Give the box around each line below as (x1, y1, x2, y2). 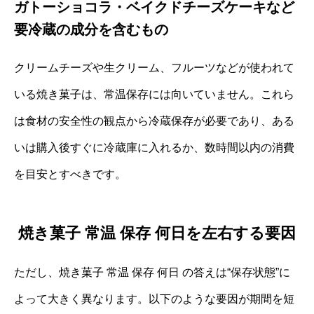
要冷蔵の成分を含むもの (14, 21, 168, 37)
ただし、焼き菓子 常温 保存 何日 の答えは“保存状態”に (14, 266, 290, 279)
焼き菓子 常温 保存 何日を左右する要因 (18, 224, 296, 243)
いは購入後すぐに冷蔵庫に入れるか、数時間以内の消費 (14, 141, 294, 153)
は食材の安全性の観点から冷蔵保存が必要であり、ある (14, 114, 294, 127)
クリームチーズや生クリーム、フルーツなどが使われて (14, 61, 294, 74)
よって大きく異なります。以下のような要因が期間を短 (14, 293, 294, 306)
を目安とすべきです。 (14, 168, 126, 180)
